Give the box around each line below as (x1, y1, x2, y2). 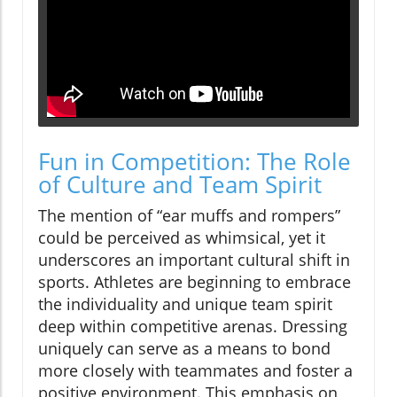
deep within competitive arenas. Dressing (38, 315, 347, 337)
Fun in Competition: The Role (38, 144, 351, 177)
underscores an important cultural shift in (38, 248, 350, 270)
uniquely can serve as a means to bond (38, 337, 331, 359)
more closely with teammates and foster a (38, 359, 353, 381)
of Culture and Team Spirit (38, 167, 322, 200)
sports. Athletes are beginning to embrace (38, 270, 351, 292)
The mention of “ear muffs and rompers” (38, 204, 340, 226)
